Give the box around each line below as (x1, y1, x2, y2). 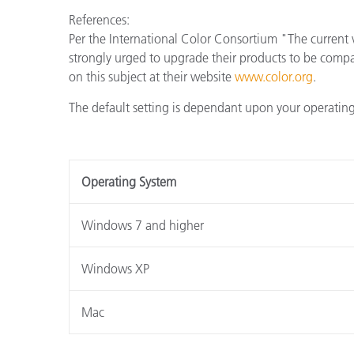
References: (69, 11, 130, 28)
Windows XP (81, 260, 149, 277)
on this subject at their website (69, 68, 235, 85)
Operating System (81, 173, 176, 190)
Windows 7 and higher (81, 217, 204, 233)
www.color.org (235, 68, 313, 85)
